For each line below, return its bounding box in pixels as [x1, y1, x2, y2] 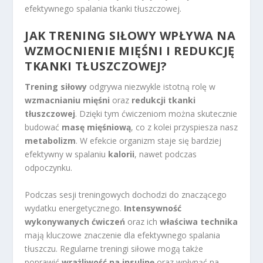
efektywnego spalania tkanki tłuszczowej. [25, 3, 182, 15]
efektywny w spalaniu [25, 149, 109, 160]
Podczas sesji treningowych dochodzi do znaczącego [25, 188, 227, 200]
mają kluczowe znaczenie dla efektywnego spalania [25, 229, 221, 241]
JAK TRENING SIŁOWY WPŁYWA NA [25, 28, 236, 44]
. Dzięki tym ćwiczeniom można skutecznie [75, 108, 238, 120]
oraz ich [125, 215, 160, 227]
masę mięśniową [62, 122, 131, 133]
